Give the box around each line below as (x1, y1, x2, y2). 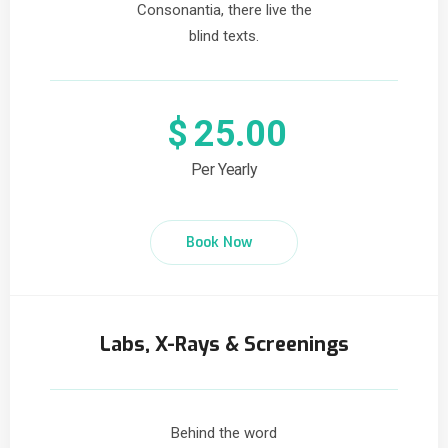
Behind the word (171, 424, 277, 442)
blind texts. (189, 27, 259, 45)
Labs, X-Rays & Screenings (99, 331, 349, 358)
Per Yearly (190, 160, 258, 179)
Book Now (186, 233, 252, 252)
